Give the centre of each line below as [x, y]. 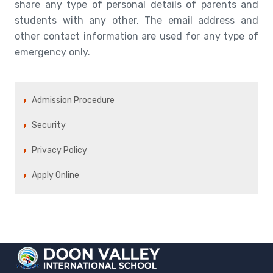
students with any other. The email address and [136, 20]
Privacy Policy [59, 150]
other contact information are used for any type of [136, 36]
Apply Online [55, 175]
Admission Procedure [73, 100]
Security [49, 125]
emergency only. [52, 52]
